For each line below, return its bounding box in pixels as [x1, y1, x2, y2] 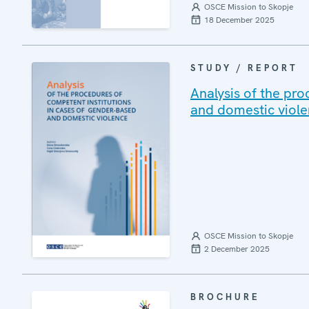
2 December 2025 [204, 243, 270, 255]
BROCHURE [190, 291, 260, 303]
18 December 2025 [204, 14, 275, 26]
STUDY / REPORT [190, 61, 298, 74]
